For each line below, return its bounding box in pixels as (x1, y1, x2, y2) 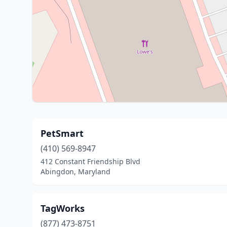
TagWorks (41, 202, 85, 214)
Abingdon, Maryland (41, 167, 110, 176)
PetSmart (41, 127, 84, 139)
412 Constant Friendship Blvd (41, 157, 140, 166)
